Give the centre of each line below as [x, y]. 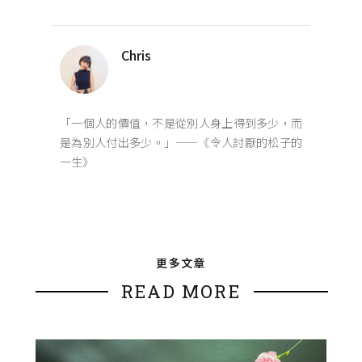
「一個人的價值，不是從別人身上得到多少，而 [181, 123]
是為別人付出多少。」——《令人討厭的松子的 [181, 143]
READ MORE [181, 292]
